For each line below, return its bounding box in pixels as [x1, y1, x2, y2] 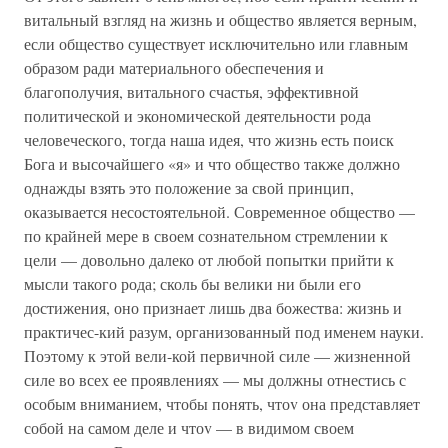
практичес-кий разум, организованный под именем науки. [24, 321, 424, 342]
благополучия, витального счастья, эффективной [24, 81, 359, 102]
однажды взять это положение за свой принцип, [24, 177, 354, 198]
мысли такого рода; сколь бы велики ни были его [24, 273, 361, 294]
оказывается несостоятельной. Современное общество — [24, 201, 415, 222]
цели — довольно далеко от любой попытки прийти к [24, 249, 394, 270]
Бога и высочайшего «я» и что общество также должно [24, 153, 400, 174]
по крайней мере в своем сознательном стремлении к [24, 225, 388, 246]
